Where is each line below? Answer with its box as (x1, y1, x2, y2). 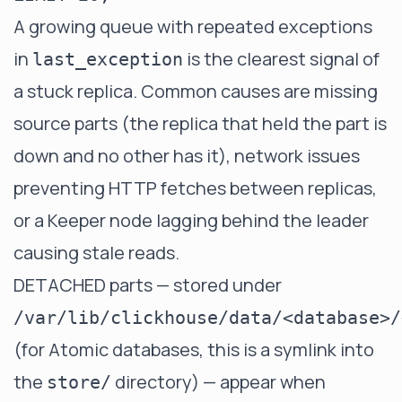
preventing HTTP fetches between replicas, (13, 176, 377, 200)
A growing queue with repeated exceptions (13, 14, 372, 39)
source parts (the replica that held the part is (13, 111, 387, 135)
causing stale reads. (13, 240, 179, 265)
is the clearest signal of (183, 47, 380, 71)
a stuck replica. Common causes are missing (13, 79, 378, 103)
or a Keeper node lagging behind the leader (13, 208, 369, 232)
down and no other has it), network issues (13, 144, 360, 168)
